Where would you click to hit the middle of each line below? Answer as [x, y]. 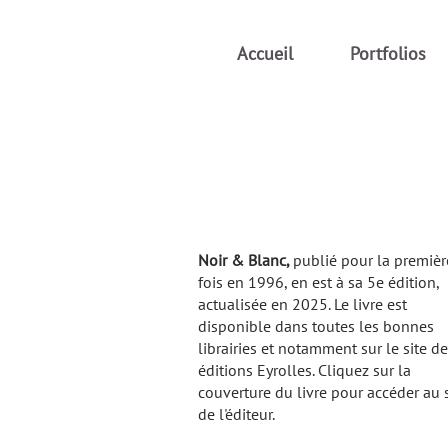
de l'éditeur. [236, 414]
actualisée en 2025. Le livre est [302, 304]
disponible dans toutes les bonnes [316, 326]
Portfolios [388, 54]
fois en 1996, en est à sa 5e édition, [318, 282]
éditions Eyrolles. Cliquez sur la [304, 370]
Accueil [264, 54]
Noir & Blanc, [245, 260]
